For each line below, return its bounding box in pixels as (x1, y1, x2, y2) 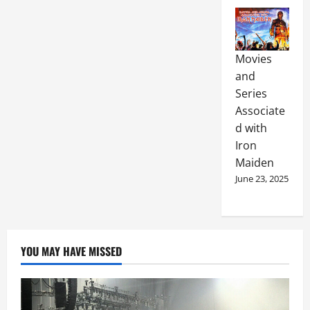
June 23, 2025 (235, 172, 289, 185)
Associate (235, 103, 285, 119)
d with (235, 120, 267, 136)
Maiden (235, 155, 274, 171)
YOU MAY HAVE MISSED (21, 243, 122, 260)
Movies (235, 51, 272, 67)
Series (235, 86, 267, 102)
